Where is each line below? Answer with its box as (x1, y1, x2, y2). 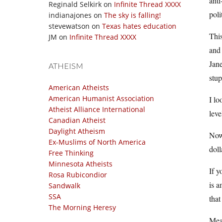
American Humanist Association (49, 94, 154, 103)
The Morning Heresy (49, 203, 116, 212)
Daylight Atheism (49, 126, 105, 136)
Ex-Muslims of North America (49, 137, 146, 147)
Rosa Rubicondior (49, 170, 107, 179)
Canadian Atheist (49, 115, 106, 125)
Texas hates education (102, 21, 176, 31)
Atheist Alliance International (49, 105, 145, 114)
